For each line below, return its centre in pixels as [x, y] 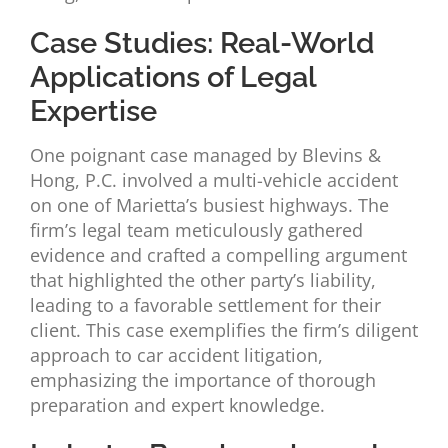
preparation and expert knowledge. [177, 405]
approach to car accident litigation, [176, 355]
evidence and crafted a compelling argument [218, 255]
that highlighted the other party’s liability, [202, 280]
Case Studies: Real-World [201, 43]
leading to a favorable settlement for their [205, 305]
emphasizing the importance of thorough [202, 380]
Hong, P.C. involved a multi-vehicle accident [213, 180]
